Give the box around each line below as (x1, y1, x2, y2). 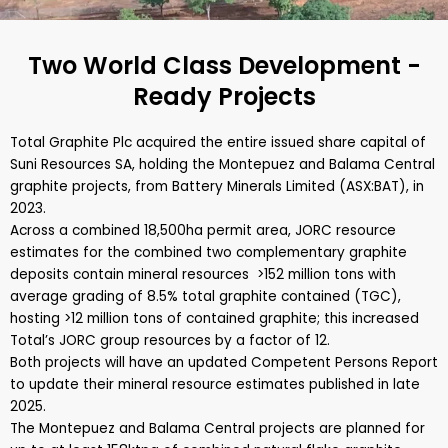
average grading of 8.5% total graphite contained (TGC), (10, 287, 401, 306)
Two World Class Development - (27, 49, 421, 82)
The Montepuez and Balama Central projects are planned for (10, 419, 425, 438)
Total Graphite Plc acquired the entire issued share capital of (10, 133, 426, 152)
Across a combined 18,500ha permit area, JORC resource (10, 221, 396, 240)
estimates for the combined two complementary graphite (10, 243, 407, 262)
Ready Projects (132, 80, 316, 113)
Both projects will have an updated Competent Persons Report (10, 353, 438, 372)
